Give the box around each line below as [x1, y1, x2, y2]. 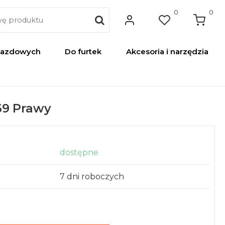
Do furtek [65, 46, 102, 56]
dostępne [60, 148, 98, 157]
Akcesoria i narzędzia [126, 46, 208, 56]
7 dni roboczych [60, 172, 124, 181]
